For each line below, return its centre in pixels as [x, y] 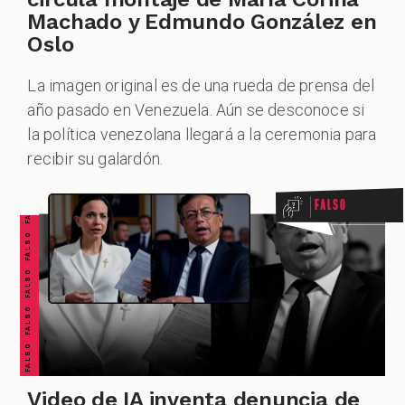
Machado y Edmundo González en [202, 21]
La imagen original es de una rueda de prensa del [201, 86]
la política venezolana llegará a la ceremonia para [202, 135]
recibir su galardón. [95, 159]
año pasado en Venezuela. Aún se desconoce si [196, 110]
